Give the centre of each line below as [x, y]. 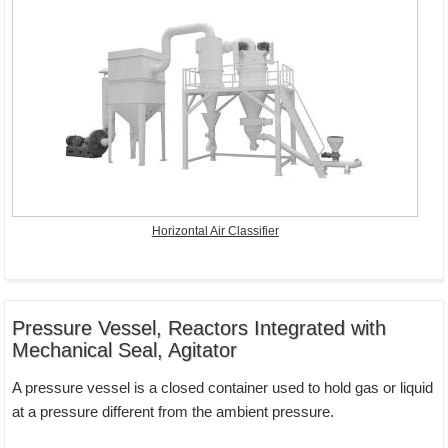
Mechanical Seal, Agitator [125, 350]
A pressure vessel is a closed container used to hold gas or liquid [223, 388]
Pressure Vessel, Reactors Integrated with [199, 328]
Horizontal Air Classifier [215, 231]
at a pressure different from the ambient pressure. [173, 412]
